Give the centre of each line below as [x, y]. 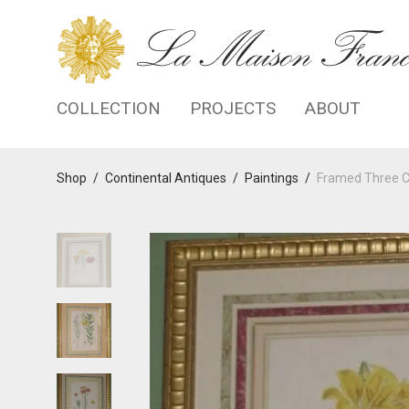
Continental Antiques [166, 178]
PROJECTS [233, 108]
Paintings [272, 178]
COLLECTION [109, 108]
